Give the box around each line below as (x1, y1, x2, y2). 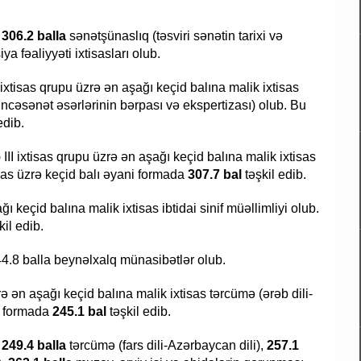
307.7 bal (188, 168, 242, 182)
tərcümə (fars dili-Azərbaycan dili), (69, 338, 263, 353)
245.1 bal (52, 305, 106, 319)
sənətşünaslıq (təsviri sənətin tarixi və (69, 29, 283, 44)
